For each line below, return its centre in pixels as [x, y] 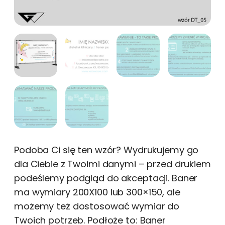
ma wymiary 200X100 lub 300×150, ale [97, 192]
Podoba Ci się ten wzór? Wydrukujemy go [106, 150]
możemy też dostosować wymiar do [97, 206]
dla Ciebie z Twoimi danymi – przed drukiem [113, 164]
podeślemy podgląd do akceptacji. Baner [106, 178]
